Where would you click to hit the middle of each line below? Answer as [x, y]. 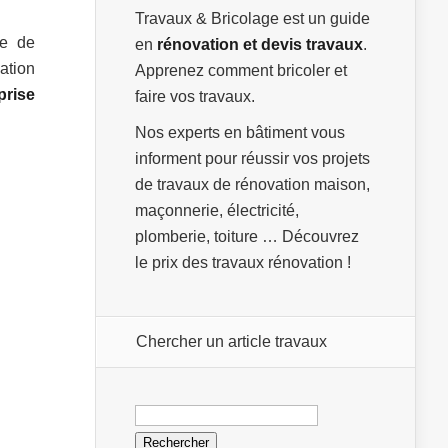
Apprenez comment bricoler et [241, 70]
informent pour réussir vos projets [252, 158]
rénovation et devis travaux [260, 44]
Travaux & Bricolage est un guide [252, 18]
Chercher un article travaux [231, 341]
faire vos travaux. [195, 96]
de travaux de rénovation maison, [252, 184]
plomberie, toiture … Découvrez [247, 236]
